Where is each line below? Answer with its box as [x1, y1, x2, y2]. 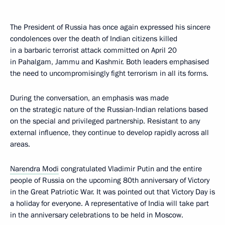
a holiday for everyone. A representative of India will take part [10, 198, 209, 208]
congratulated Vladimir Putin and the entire [59, 164, 202, 174]
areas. [10, 139, 30, 149]
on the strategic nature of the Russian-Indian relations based [10, 104, 208, 115]
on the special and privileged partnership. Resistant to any [10, 116, 200, 126]
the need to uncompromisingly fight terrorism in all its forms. [10, 68, 208, 78]
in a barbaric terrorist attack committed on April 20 [10, 45, 177, 55]
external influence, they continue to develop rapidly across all [10, 128, 209, 138]
